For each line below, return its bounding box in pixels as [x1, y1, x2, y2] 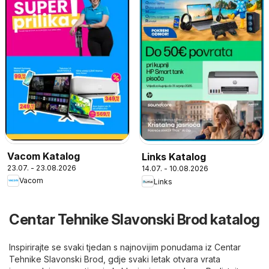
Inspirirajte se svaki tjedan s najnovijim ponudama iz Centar [9, 242, 241, 253]
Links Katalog [142, 151, 206, 163]
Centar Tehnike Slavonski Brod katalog [9, 211, 260, 229]
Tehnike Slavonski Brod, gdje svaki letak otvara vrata [9, 254, 220, 265]
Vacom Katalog [7, 150, 80, 162]
